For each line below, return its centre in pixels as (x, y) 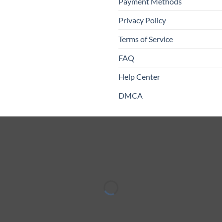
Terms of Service (146, 39)
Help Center (139, 77)
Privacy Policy (142, 20)
